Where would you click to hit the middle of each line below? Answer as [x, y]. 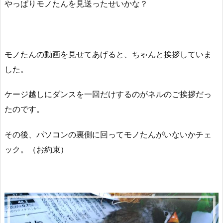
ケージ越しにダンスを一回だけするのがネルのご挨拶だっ [108, 94]
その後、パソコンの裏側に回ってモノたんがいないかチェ [108, 135]
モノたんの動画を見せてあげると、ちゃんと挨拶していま [108, 54]
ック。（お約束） [36, 150]
